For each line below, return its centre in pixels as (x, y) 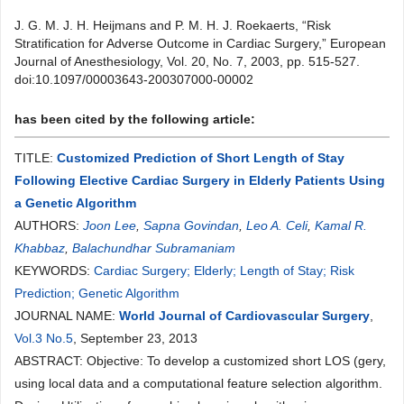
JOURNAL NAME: (67, 316)
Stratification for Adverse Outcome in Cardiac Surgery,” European (200, 43)
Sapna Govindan (191, 225)
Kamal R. (341, 225)
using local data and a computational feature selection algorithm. (198, 383)
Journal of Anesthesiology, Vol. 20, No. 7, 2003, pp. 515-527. (187, 61)
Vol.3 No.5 (44, 338)
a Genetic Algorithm (75, 203)
